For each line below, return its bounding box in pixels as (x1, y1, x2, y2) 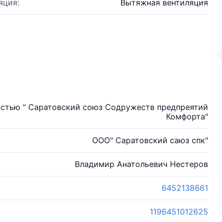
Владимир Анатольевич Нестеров (75, 159, 208, 169)
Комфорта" (166, 111, 208, 121)
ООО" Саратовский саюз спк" (92, 135, 208, 145)
